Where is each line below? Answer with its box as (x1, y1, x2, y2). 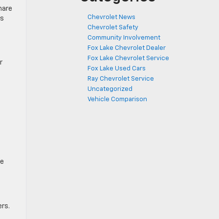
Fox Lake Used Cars (88, 66, 146, 72)
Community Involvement (88, 35, 160, 41)
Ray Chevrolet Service (88, 76, 154, 82)
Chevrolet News (88, 14, 135, 21)
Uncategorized (88, 86, 132, 92)
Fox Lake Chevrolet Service (88, 55, 169, 62)
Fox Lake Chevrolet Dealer (88, 45, 166, 51)
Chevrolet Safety (88, 24, 138, 31)
